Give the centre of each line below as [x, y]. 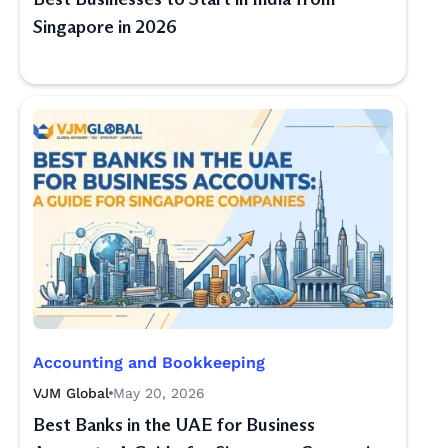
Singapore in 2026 [105, 27]
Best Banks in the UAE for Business [174, 425]
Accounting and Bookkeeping [149, 362]
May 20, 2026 [159, 393]
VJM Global [71, 393]
